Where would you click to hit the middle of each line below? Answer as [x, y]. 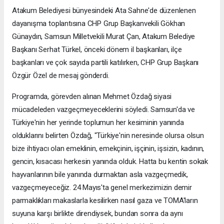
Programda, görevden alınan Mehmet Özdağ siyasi [92, 97]
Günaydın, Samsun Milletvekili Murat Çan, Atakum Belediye [104, 37]
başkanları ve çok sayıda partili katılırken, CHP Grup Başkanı [105, 63]
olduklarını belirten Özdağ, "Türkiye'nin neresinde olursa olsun [108, 136]
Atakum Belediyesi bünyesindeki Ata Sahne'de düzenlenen [104, 11]
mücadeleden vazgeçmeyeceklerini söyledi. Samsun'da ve [103, 110]
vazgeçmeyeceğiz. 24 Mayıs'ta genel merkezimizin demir [102, 188]
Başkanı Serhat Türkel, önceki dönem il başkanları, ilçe [97, 50]
